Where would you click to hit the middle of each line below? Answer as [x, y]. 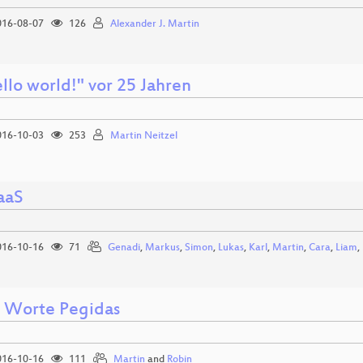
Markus [162, 248]
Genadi [124, 248]
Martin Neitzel [144, 136]
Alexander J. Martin [155, 24]
